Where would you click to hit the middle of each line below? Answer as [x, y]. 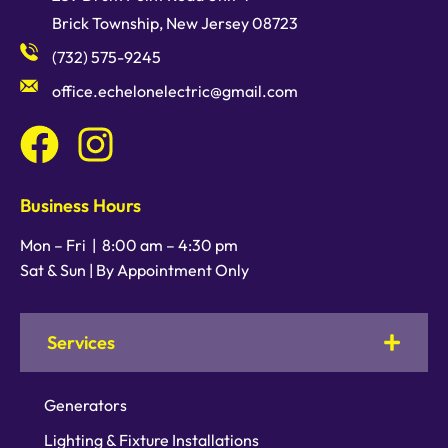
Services [81, 342]
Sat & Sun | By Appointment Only [134, 269]
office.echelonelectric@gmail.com [174, 90]
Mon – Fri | [61, 244]
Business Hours [80, 205]
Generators [85, 405]
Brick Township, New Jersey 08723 [174, 22]
